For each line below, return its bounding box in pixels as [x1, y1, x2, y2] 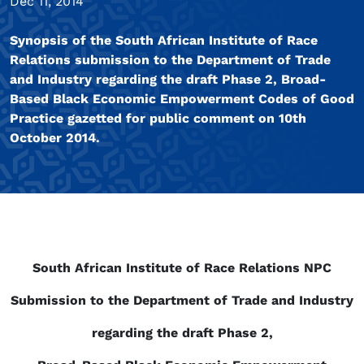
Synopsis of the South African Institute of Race [10, 32, 318, 49]
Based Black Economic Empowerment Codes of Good [10, 91, 354, 107]
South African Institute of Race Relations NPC [32, 260, 331, 276]
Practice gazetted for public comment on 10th [10, 110, 306, 127]
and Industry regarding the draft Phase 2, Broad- [10, 71, 326, 88]
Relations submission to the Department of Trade [10, 52, 331, 68]
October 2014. [10, 130, 100, 146]
